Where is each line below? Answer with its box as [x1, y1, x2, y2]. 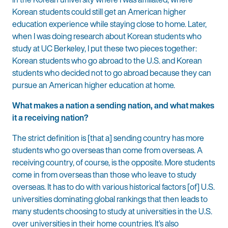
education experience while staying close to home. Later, [12, 17, 207, 30]
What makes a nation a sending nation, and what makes [12, 99, 214, 111]
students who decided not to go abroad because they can [12, 66, 211, 79]
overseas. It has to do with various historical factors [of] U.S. [12, 180, 215, 193]
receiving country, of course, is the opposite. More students [12, 156, 215, 168]
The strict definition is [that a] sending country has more [12, 131, 204, 144]
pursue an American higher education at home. [12, 78, 175, 91]
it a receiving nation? [12, 111, 90, 124]
